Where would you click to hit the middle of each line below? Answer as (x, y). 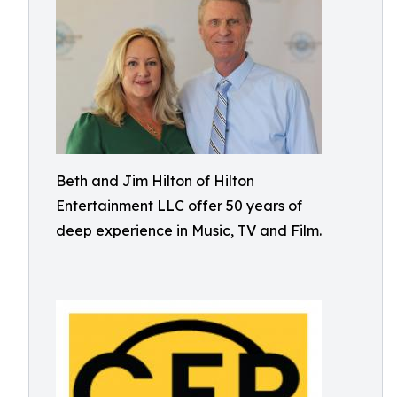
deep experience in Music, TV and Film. (189, 230)
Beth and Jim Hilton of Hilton (155, 181)
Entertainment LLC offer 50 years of (179, 206)
